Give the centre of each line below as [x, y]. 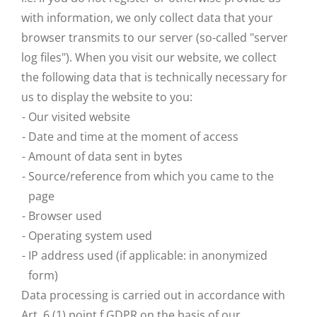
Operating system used [90, 236]
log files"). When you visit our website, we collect [149, 57]
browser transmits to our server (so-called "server [155, 38]
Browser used [65, 216]
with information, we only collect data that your [147, 18]
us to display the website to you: [107, 97]
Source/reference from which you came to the [151, 176]
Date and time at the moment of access [133, 137]
